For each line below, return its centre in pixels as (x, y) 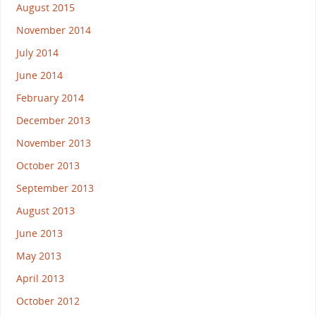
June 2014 (39, 75)
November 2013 (53, 142)
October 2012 (48, 300)
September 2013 (55, 188)
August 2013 (45, 210)
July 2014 (37, 52)
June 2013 (39, 233)
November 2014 (53, 30)
